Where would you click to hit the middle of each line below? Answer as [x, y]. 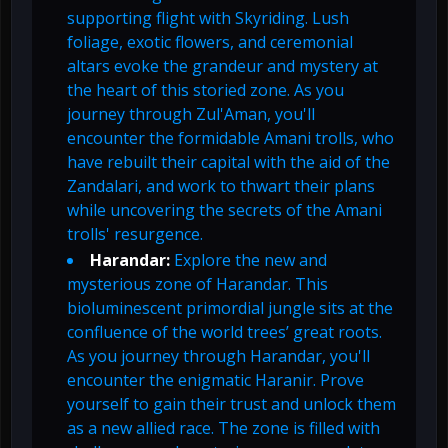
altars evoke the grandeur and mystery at [222, 66]
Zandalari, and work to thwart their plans [221, 186]
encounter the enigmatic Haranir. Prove [215, 380]
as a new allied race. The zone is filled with [223, 428]
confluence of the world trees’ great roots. [224, 332]
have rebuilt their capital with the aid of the [228, 162]
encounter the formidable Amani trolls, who [230, 138]
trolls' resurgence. [135, 234]
